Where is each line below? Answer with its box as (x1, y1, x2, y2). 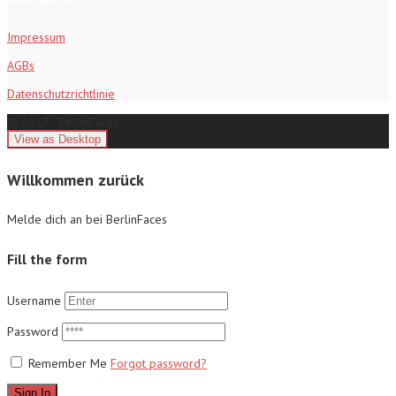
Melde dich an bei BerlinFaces (7, 210, 167, 227)
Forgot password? (110, 355, 207, 372)
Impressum (7, 28, 65, 45)
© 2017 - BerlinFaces (7, 113, 119, 130)
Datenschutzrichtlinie (7, 85, 115, 102)
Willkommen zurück (7, 169, 144, 190)
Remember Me (28, 355, 107, 372)
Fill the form (7, 250, 88, 269)
